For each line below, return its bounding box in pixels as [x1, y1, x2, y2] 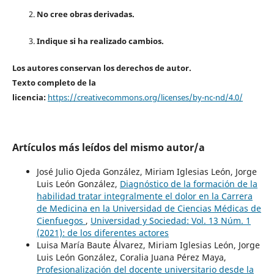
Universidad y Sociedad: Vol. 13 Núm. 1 [90, 215, 251, 227]
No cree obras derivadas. [36, 9, 135, 20]
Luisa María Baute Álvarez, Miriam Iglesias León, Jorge [36, 239, 260, 251]
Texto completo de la [12, 77, 96, 89]
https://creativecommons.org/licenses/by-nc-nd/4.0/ [47, 92, 243, 103]
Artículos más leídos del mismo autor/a [12, 141, 205, 155]
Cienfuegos [36, 215, 86, 227]
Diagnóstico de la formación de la [119, 178, 257, 190]
